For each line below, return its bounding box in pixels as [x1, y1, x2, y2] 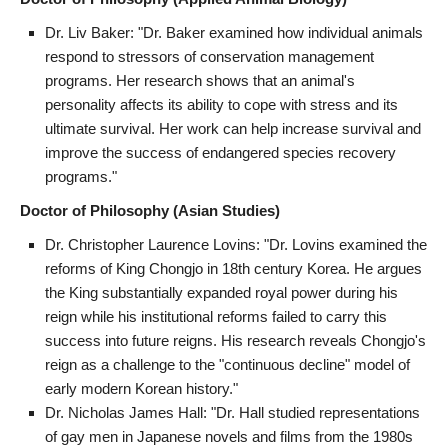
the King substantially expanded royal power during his [45, 283, 398, 301]
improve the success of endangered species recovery [45, 143, 396, 161]
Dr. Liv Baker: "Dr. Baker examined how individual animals [45, 23, 423, 41]
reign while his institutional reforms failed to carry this [45, 307, 387, 325]
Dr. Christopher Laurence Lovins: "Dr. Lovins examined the [45, 235, 427, 253]
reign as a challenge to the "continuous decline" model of [45, 355, 410, 373]
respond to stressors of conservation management [45, 47, 374, 65]
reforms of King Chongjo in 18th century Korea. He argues [45, 259, 422, 277]
